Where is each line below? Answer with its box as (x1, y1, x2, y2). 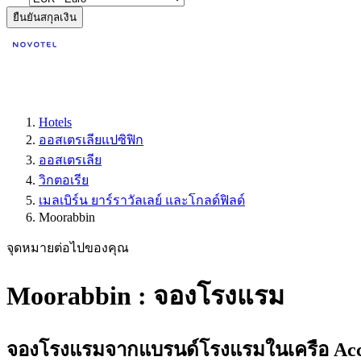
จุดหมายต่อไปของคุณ (6, 241, 129, 255)
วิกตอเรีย (39, 173, 89, 187)
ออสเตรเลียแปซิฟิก (39, 133, 143, 147)
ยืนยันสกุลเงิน (13, 11, 77, 23)
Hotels (39, 115, 72, 129)
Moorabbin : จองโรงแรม (6, 281, 284, 311)
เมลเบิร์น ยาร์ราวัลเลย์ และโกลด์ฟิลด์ (39, 193, 245, 207)
